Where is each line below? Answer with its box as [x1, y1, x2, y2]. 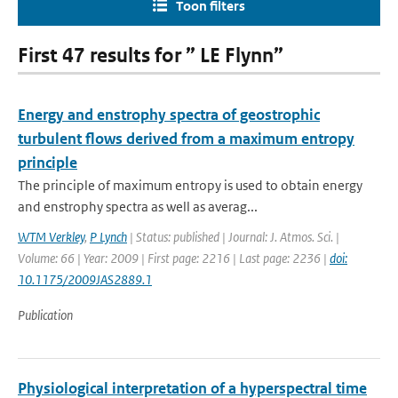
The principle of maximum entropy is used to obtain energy [18, 177, 362, 194]
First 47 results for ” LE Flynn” [18, 44, 283, 68]
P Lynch [90, 228, 127, 245]
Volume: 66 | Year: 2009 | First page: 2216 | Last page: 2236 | [18, 250, 330, 267]
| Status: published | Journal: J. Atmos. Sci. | [127, 228, 339, 245]
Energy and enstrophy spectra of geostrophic [18, 105, 320, 124]
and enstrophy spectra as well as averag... [18, 198, 258, 215]
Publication [18, 306, 73, 323]
